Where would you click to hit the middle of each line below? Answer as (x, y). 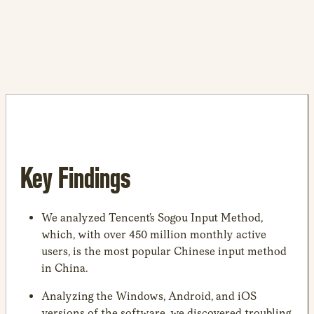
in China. (64, 268)
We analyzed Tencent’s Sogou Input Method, (152, 217)
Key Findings (75, 177)
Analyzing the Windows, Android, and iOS (149, 296)
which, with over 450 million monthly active (154, 234)
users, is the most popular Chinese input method (164, 251)
